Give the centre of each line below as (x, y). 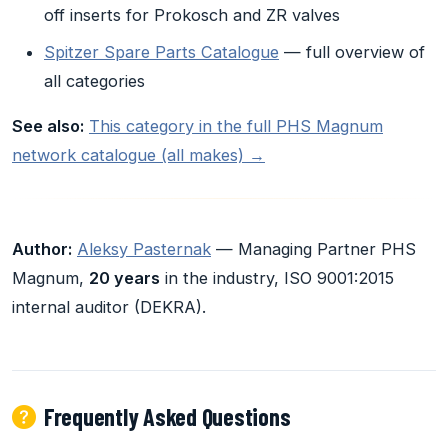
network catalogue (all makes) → (138, 155)
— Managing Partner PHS (313, 249)
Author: (42, 249)
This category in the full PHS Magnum (236, 126)
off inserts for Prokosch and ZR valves (192, 15)
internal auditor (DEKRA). (109, 307)
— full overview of (352, 52)
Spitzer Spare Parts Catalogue (161, 52)
